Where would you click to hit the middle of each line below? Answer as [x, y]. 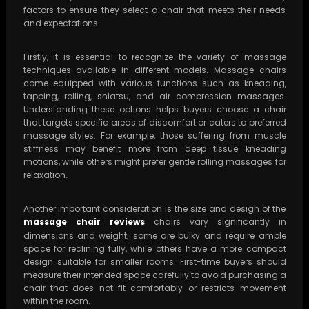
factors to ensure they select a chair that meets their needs [154, 10]
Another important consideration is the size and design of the [154, 209]
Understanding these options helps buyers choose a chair [154, 110]
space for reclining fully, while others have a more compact [154, 249]
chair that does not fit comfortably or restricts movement [154, 288]
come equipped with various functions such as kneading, [154, 83]
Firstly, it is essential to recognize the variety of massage [154, 57]
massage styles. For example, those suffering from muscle [154, 136]
